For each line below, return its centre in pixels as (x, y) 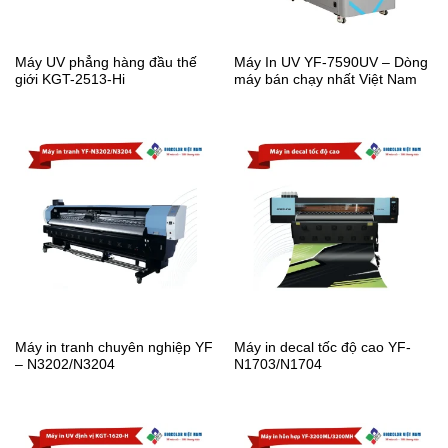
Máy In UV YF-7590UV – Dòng (330, 63)
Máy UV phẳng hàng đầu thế (105, 63)
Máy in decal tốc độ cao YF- (322, 348)
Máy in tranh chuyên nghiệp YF (113, 348)
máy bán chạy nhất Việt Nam (325, 80)
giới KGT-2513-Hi (69, 80)
